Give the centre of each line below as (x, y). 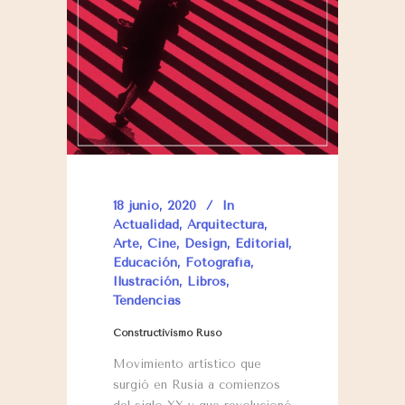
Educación (145, 262)
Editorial (262, 243)
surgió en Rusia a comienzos (197, 384)
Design (206, 243)
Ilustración (146, 281)
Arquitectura (226, 224)
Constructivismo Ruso (167, 333)
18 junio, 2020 (155, 205)
